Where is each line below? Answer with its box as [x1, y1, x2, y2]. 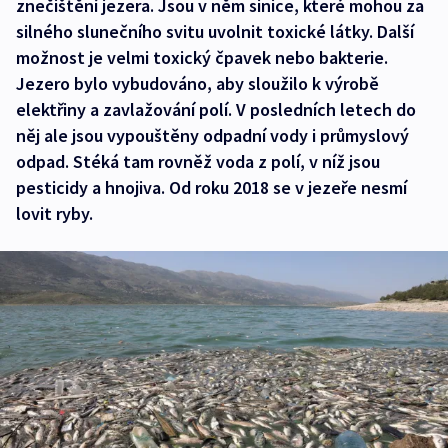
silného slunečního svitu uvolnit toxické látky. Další [16, 20, 414, 43]
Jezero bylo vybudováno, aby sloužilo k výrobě [16, 72, 379, 95]
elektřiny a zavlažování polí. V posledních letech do [16, 98, 416, 121]
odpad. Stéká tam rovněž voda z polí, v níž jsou [16, 150, 380, 173]
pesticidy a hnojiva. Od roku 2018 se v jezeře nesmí [16, 176, 407, 199]
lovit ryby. [16, 202, 93, 225]
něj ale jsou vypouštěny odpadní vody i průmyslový [16, 124, 409, 147]
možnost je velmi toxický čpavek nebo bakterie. [16, 46, 388, 69]
